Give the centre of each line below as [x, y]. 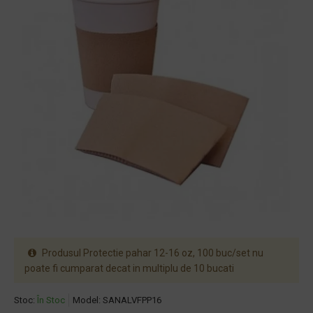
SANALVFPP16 [132, 300]
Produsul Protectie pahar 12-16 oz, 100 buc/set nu [152, 253]
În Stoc [51, 300]
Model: [87, 300]
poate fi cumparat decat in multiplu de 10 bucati [129, 268]
